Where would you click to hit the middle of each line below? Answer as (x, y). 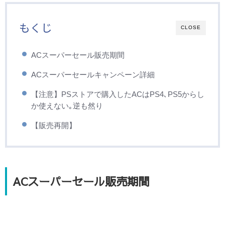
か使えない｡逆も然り (67, 106)
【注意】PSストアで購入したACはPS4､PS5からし (118, 94)
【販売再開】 (54, 126)
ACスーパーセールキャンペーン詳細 (93, 75)
